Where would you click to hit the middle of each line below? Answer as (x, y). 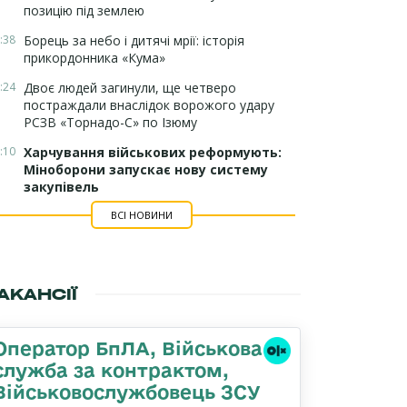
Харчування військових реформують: (153, 152)
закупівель (61, 187)
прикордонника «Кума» (94, 58)
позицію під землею (84, 10)
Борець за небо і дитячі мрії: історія (134, 40)
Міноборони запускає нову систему (146, 169)
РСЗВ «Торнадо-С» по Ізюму (110, 122)
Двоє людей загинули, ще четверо (130, 88)
